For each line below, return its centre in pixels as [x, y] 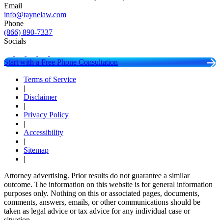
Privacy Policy [46, 114]
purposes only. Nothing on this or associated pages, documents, [102, 193]
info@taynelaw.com [35, 14]
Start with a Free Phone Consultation [61, 62]
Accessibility [43, 132]
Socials [15, 41]
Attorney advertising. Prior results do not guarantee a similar [97, 175]
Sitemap [36, 150]
